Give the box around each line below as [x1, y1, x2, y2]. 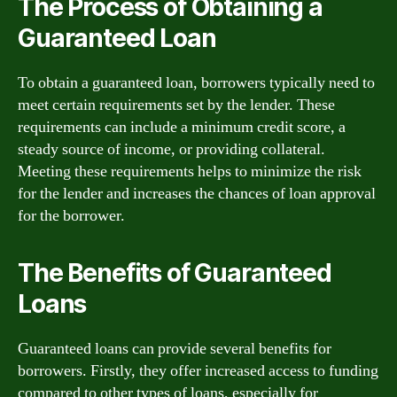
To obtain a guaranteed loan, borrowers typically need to [18, 72, 375, 93]
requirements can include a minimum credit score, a [18, 116, 346, 137]
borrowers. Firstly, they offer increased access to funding [18, 360, 378, 381]
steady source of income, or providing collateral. [18, 138, 325, 160]
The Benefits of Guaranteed [18, 257, 331, 288]
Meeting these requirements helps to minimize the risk [18, 160, 362, 182]
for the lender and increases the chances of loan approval [18, 183, 376, 204]
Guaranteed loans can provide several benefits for [18, 338, 331, 359]
